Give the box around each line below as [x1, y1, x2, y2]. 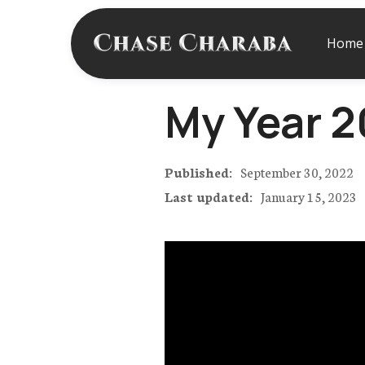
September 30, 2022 [240, 161, 354, 181]
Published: [165, 161, 232, 181]
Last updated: [165, 186, 253, 205]
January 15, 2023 [261, 186, 357, 205]
